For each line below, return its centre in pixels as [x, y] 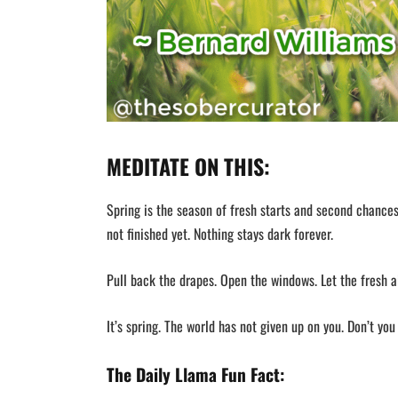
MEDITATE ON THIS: [188, 167]
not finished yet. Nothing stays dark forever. [219, 234]
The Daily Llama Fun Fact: [195, 374]
